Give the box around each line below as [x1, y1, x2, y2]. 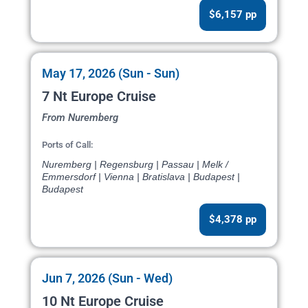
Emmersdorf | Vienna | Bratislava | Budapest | [42, 171, 240, 183]
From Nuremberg [42, 111, 118, 124]
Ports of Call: [42, 140, 93, 151]
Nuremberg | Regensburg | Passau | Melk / [42, 159, 228, 170]
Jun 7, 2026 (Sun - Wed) [42, 271, 173, 286]
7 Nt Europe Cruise [42, 88, 156, 105]
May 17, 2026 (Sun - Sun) [42, 66, 179, 81]
